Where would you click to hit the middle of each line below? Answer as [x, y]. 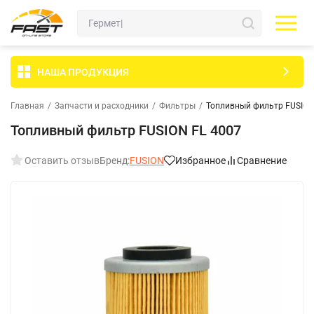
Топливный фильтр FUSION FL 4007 [126, 130]
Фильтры [177, 106]
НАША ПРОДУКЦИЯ [83, 72]
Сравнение [262, 161]
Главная [27, 106]
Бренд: [115, 161]
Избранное [200, 161]
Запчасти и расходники [102, 106]
